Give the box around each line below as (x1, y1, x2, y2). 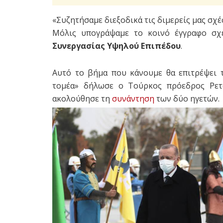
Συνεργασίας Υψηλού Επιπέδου (52, 40, 181, 52)
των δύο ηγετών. (154, 93, 220, 105)
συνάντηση (112, 93, 154, 105)
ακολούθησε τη (52, 93, 112, 105)
